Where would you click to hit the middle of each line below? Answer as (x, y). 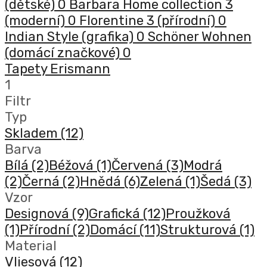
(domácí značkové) (64, 53)
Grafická (116, 214)
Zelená (163, 182)
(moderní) (36, 21)
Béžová (73, 166)
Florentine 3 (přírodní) (149, 21)
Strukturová (200, 230)
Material (31, 246)
